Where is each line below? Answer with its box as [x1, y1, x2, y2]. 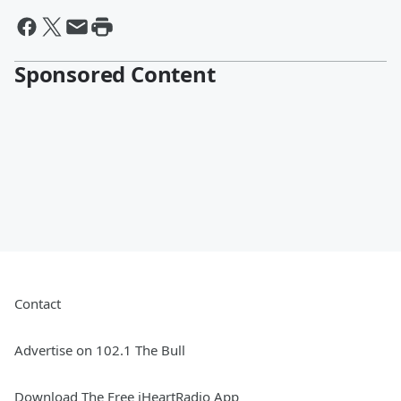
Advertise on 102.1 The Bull [14, 341, 185, 360]
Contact [14, 294, 61, 313]
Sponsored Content [14, 59, 216, 90]
